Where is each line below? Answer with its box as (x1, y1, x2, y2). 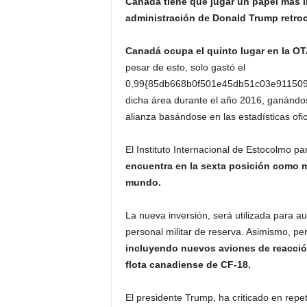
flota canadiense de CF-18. (125, 259, 251, 270)
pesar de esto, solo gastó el (125, 62, 245, 73)
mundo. (125, 177, 161, 188)
